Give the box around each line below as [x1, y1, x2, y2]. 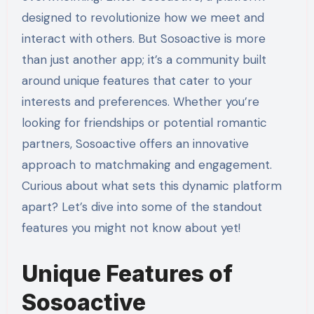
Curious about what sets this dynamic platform [21, 178, 282, 194]
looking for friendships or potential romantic [21, 115, 267, 131]
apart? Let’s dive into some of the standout [21, 199, 262, 215]
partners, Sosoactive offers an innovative [21, 136, 249, 152]
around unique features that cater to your [21, 73, 252, 89]
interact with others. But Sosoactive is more [21, 31, 266, 47]
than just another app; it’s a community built [21, 52, 266, 68]
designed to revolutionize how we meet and [21, 10, 264, 26]
